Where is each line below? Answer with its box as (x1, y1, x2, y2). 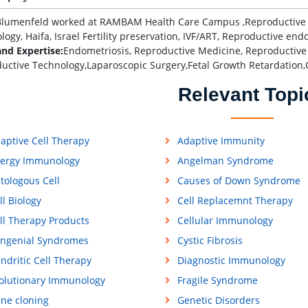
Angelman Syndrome (177, 154, 274, 168)
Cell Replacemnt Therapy (177, 194, 293, 208)
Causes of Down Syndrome (177, 174, 300, 188)
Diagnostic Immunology (177, 254, 285, 267)
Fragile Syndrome (177, 274, 258, 287)
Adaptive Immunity (177, 134, 265, 148)
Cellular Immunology (177, 214, 273, 228)
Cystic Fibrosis (177, 234, 243, 247)
